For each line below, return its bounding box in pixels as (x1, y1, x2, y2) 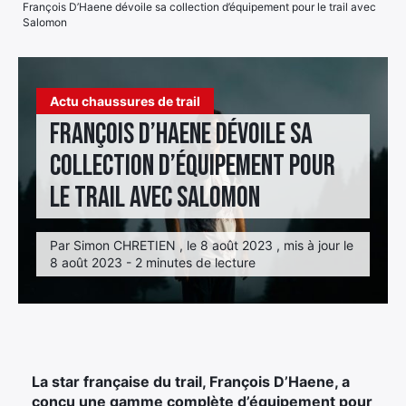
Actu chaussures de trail (50, 92, 200, 109)
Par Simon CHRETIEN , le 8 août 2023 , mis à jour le (50, 237, 353, 253)
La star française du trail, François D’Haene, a (32, 372, 350, 391)
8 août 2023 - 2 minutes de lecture (50, 254, 256, 270)
